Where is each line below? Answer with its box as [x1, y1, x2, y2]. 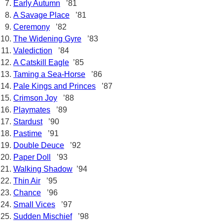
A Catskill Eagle [13, 58, 69, 67]
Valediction [13, 46, 52, 55]
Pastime [13, 129, 42, 138]
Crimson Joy [13, 94, 57, 102]
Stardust [13, 117, 42, 126]
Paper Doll [13, 153, 51, 161]
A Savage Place [13, 11, 70, 19]
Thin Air [13, 177, 40, 185]
